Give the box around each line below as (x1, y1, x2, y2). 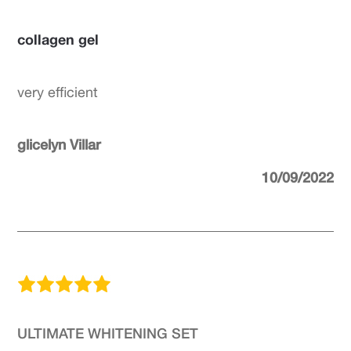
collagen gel (17, 31, 100, 48)
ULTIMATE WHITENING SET (17, 324, 199, 342)
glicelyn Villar (17, 136, 101, 153)
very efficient (17, 84, 99, 100)
